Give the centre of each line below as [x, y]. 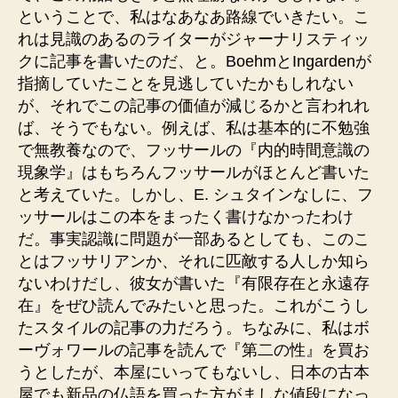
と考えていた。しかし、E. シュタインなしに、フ [195, 195]
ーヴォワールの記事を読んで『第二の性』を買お [194, 350]
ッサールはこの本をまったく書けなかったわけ [186, 217]
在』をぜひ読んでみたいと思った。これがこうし [194, 306]
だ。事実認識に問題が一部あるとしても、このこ [194, 239]
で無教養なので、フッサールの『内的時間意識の [194, 150]
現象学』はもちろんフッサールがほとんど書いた [194, 172]
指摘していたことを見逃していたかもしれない [186, 84]
